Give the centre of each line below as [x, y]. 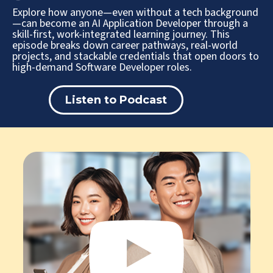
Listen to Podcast [116, 100]
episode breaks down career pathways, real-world [125, 45]
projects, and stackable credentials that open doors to [136, 56]
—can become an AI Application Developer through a [130, 23]
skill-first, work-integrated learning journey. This [121, 34]
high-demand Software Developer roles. [102, 67]
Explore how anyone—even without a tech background [135, 12]
